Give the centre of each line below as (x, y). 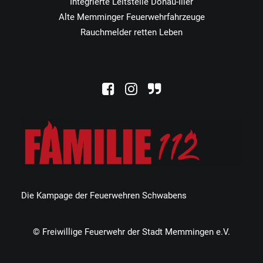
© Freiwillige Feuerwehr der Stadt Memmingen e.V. (131, 232)
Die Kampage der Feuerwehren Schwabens (104, 195)
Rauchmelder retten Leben (131, 32)
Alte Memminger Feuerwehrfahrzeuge (131, 17)
